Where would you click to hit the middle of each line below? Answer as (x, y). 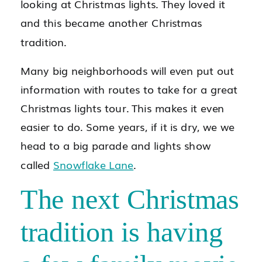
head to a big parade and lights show (116, 146)
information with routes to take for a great (129, 89)
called (37, 164)
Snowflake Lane (94, 164)
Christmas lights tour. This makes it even (123, 108)
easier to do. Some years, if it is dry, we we (127, 127)
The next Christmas (130, 200)
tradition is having (122, 232)
